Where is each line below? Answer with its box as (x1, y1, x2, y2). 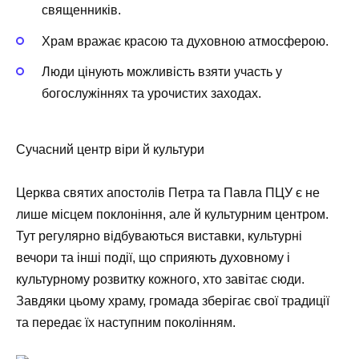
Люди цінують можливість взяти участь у (42, 64, 282, 79)
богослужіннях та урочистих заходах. (42, 86, 261, 100)
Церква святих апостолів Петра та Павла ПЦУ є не (16, 186, 320, 200)
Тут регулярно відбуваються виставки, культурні (16, 229, 302, 244)
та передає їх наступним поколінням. (16, 316, 236, 330)
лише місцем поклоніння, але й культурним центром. (16, 208, 329, 222)
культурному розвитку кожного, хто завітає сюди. (16, 272, 305, 287)
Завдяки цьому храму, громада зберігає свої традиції (16, 294, 329, 309)
